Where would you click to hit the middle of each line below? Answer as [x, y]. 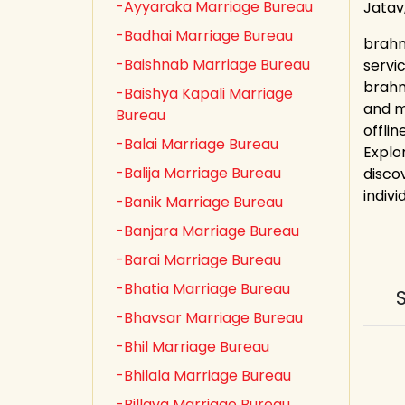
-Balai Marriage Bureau [197, 144]
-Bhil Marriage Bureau [193, 347]
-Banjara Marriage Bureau [207, 231]
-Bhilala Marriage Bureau [203, 376]
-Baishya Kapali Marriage [204, 94]
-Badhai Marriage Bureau [204, 36]
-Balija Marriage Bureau [198, 173]
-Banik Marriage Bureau [199, 202]
